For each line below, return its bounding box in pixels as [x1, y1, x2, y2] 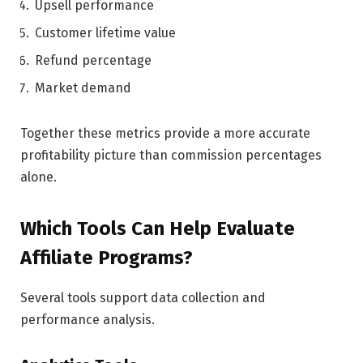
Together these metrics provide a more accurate [20, 126, 310, 142]
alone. [20, 169, 57, 186]
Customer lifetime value [35, 25, 176, 41]
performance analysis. [20, 312, 155, 328]
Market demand [35, 80, 131, 96]
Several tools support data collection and [20, 290, 266, 306]
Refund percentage [35, 53, 152, 69]
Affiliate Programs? [20, 246, 193, 270]
